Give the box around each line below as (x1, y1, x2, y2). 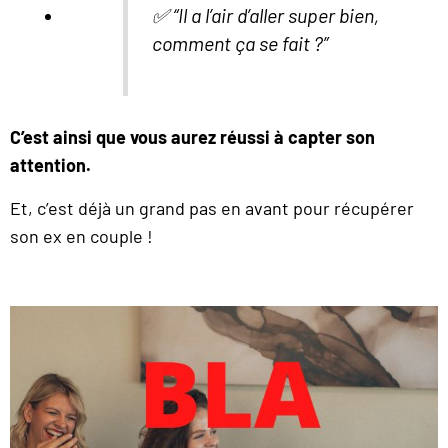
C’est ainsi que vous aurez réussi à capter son (10, 126, 375, 149)
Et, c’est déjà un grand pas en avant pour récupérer (10, 196, 414, 219)
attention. (10, 154, 91, 177)
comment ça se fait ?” (152, 30, 329, 55)
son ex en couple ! (10, 224, 153, 247)
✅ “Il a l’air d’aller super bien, (152, 2, 380, 27)
